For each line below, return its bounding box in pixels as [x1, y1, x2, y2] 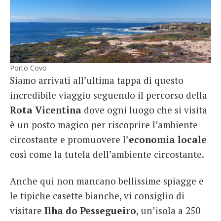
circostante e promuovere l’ [10, 133, 129, 146]
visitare [10, 204, 44, 217]
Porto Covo [10, 63, 47, 73]
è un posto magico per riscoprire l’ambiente [10, 118, 198, 131]
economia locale [129, 133, 207, 146]
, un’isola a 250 [136, 204, 200, 217]
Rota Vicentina [10, 104, 81, 116]
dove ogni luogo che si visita [81, 104, 207, 116]
